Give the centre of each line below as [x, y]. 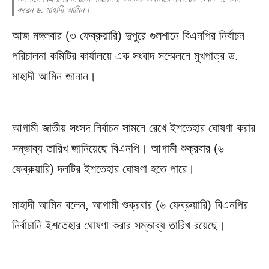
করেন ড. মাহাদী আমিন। [55, 10]
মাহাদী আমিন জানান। [54, 77]
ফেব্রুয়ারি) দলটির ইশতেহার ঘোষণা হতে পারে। [103, 169]
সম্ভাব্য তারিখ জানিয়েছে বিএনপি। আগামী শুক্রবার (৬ [118, 149]
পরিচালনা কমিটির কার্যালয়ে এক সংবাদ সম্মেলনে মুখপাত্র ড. [125, 56]
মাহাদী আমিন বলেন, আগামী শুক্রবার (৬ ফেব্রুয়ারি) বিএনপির [130, 205]
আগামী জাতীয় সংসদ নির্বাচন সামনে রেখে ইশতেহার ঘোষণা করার [134, 128]
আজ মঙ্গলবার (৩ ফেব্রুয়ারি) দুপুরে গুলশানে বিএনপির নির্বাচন [128, 36]
